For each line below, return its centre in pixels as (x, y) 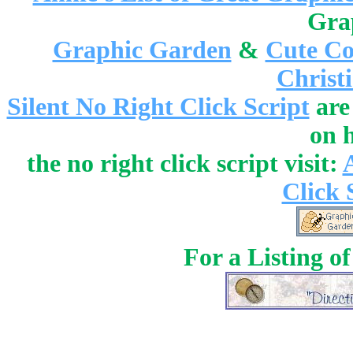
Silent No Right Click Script (158, 107)
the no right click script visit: (184, 163)
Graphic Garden (142, 50)
